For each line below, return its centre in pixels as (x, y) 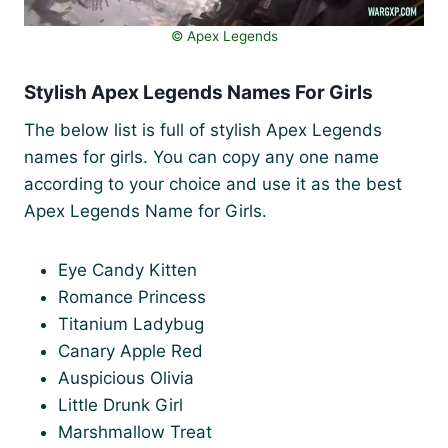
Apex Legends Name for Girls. (145, 210)
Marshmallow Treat (135, 431)
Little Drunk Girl (120, 404)
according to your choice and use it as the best (213, 183)
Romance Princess (132, 296)
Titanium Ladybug (131, 323)
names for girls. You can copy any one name (201, 156)
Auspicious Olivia (126, 377)
